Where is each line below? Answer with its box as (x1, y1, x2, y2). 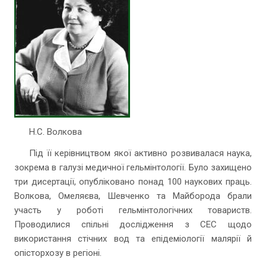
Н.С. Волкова (29, 126, 82, 137)
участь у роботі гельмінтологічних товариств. (14, 205, 252, 216)
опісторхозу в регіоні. (14, 248, 102, 258)
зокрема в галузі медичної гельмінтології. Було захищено (14, 162, 252, 173)
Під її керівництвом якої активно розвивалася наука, (29, 148, 252, 159)
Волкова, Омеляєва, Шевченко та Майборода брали (14, 191, 252, 201)
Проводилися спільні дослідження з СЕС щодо (14, 219, 252, 230)
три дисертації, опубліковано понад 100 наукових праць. (14, 176, 252, 187)
